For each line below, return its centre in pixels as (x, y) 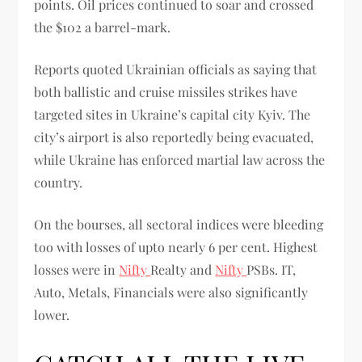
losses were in (77, 269)
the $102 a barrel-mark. (104, 27)
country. (60, 182)
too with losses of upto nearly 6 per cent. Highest (176, 246)
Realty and (183, 269)
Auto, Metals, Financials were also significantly (171, 292)
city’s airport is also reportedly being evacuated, (174, 137)
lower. (54, 314)
